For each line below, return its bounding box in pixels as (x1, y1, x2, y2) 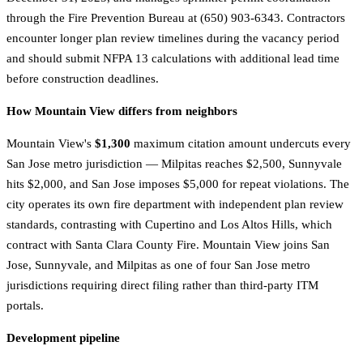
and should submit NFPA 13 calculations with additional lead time (6, 52, 340, 66)
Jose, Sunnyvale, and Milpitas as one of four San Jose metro (6, 258, 310, 272)
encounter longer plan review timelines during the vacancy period (6, 32, 340, 45)
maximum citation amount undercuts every (130, 137, 351, 151)
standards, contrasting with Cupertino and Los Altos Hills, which (6, 218, 332, 232)
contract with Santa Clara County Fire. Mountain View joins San (6, 238, 330, 252)
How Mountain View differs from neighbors (6, 105, 237, 118)
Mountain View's (6, 137, 95, 151)
